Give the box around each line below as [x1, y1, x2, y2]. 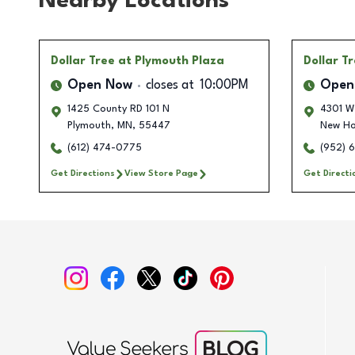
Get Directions [51, 169, 115, 179]
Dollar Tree [51, 55, 115, 67]
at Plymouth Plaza [118, 55, 224, 67]
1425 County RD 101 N [67, 104, 170, 115]
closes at [146, 79, 194, 93]
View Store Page [124, 169, 198, 179]
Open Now [67, 79, 132, 93]
